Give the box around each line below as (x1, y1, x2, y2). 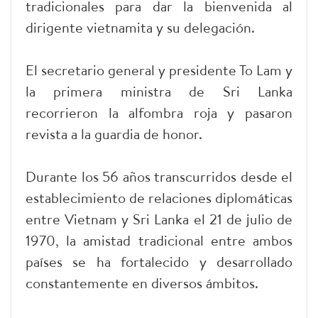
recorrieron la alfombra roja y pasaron (26, 102, 292, 122)
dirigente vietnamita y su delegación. (26, 17, 255, 37)
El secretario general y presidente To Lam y (26, 60, 292, 79)
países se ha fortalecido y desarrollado (26, 251, 292, 271)
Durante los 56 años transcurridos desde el (26, 166, 292, 186)
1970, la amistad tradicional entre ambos (26, 230, 292, 250)
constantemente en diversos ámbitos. (26, 273, 258, 292)
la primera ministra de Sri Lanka (26, 81, 292, 101)
